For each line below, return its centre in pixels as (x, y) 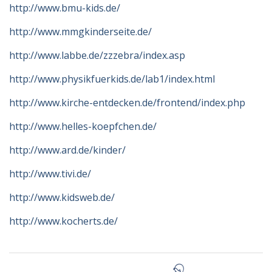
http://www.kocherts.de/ (63, 221)
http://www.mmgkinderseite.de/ (80, 32)
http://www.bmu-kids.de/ (65, 8)
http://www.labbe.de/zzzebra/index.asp (97, 55)
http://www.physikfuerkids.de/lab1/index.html (112, 79)
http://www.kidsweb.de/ (62, 197)
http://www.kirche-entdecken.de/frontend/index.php (127, 103)
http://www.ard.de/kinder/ (67, 150)
